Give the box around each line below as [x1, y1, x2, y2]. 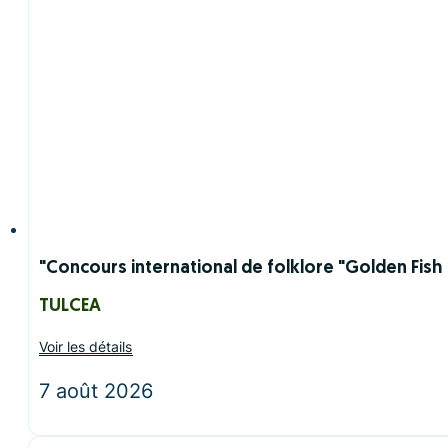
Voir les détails [39, 338, 132, 356]
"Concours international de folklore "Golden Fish [39, 259, 442, 279]
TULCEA [39, 297, 101, 317]
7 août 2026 [39, 379, 153, 404]
